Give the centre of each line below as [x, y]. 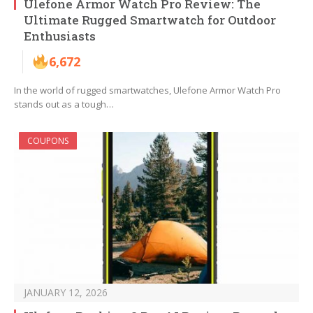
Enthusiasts [60, 36]
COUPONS [48, 141]
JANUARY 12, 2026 [66, 293]
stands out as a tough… [64, 104]
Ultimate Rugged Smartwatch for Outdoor [150, 20]
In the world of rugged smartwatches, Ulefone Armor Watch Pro [147, 90]
